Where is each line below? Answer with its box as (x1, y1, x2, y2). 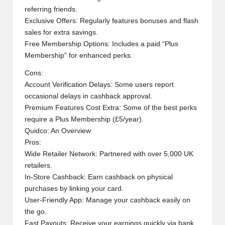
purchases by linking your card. (25, 184, 124, 192)
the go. (25, 207, 47, 215)
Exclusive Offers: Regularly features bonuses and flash (25, 17, 198, 25)
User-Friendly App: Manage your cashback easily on (25, 196, 190, 204)
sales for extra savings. (25, 28, 98, 36)
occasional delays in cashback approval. (25, 92, 152, 100)
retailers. (25, 161, 52, 169)
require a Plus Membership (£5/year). (25, 115, 144, 123)
